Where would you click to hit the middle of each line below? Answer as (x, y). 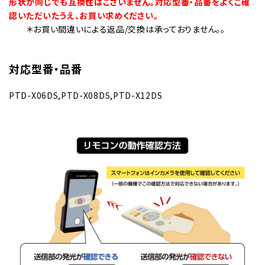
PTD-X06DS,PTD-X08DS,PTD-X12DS (86, 96)
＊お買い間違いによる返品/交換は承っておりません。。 (117, 29)
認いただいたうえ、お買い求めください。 (84, 16)
